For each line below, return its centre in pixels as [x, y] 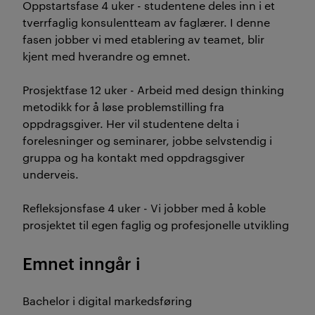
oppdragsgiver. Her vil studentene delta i [131, 123]
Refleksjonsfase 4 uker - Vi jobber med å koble [144, 208]
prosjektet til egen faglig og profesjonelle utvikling [157, 225]
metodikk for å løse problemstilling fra [123, 107]
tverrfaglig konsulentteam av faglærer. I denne [146, 22]
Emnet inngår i [82, 263]
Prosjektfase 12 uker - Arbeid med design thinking [153, 90]
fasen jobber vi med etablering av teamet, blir [143, 39]
